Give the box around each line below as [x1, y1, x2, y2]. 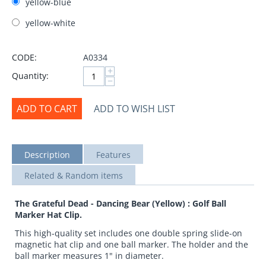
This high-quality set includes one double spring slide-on [15, 227, 242, 239]
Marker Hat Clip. [15, 208, 82, 220]
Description [24, 148, 70, 160]
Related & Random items [24, 169, 123, 181]
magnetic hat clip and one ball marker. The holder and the [15, 238, 248, 250]
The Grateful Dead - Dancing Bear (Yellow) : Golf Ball [15, 197, 226, 209]
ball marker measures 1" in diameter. [15, 249, 164, 261]
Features [96, 148, 131, 160]
